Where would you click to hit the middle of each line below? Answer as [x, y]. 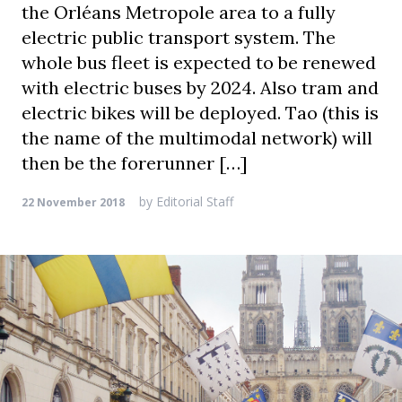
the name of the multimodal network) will [197, 138]
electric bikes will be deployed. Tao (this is [200, 113]
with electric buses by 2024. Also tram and [200, 87]
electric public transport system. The [179, 37]
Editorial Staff [193, 201]
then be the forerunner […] [135, 163]
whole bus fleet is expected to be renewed [199, 62]
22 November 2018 [73, 202]
